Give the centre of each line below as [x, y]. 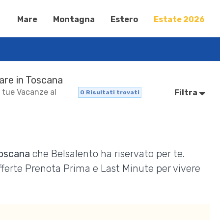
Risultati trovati [112, 92]
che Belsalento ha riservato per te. [108, 154]
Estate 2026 [179, 19]
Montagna [74, 19]
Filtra [187, 92]
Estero [124, 19]
